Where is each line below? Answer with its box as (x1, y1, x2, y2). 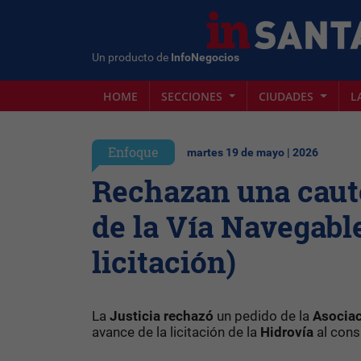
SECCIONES (161, 88, 226, 104)
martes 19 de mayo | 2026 (187, 146, 318, 160)
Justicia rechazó (110, 308, 217, 324)
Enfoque (108, 143, 159, 160)
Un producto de (92, 50, 171, 64)
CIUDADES (259, 88, 317, 104)
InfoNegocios (171, 50, 239, 64)
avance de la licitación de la (92, 324, 260, 340)
